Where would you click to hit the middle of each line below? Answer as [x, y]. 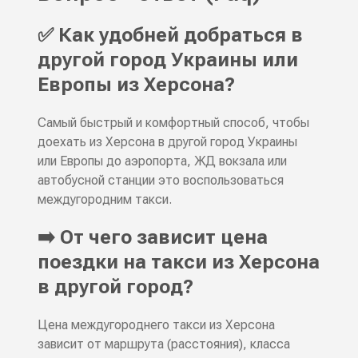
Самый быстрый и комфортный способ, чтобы [173, 123]
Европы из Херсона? [136, 85]
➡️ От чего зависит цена [152, 238]
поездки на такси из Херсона [178, 263]
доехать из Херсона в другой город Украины [167, 142]
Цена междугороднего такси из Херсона [156, 325]
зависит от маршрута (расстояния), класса [163, 344]
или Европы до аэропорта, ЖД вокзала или [162, 161]
